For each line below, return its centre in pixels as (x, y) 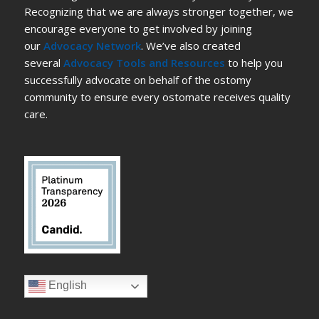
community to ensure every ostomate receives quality (157, 97)
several (43, 63)
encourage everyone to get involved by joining (138, 29)
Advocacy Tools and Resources (144, 63)
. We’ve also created (190, 46)
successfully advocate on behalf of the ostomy (137, 80)
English (66, 286)
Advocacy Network (92, 46)
